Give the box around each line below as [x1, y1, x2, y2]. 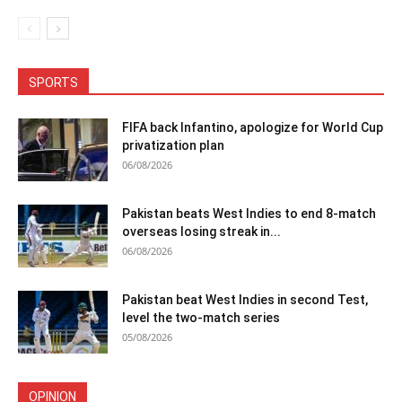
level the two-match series [122, 310, 280, 325]
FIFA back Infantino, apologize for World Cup [122, 120, 383, 135]
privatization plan [122, 138, 224, 153]
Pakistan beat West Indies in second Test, [122, 293, 368, 307]
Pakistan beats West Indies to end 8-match [122, 206, 376, 221]
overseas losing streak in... [122, 224, 281, 239]
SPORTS [29, 75, 78, 90]
